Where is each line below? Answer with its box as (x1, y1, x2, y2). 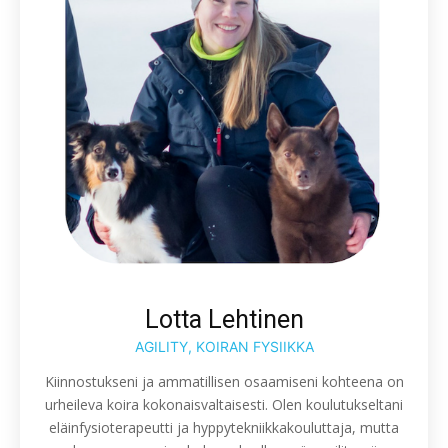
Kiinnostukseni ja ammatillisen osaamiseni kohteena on (44, 372, 404, 392)
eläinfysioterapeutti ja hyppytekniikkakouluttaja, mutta (49, 418, 399, 438)
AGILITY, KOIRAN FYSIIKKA (134, 338, 314, 356)
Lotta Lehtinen (144, 305, 304, 335)
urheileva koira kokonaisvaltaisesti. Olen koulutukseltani (45, 395, 403, 415)
